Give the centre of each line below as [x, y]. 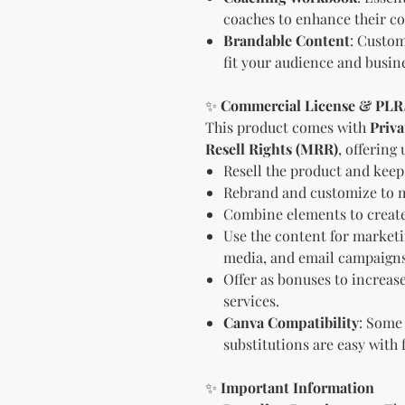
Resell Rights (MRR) [272, 148]
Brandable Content [287, 40]
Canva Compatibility [291, 322]
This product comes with [287, 127]
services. [251, 300]
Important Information [297, 387]
